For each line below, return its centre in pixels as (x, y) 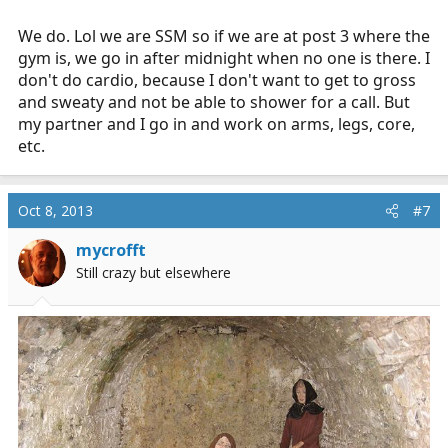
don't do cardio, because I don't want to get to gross (217, 80)
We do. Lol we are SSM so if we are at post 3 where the (224, 36)
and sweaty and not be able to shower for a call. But (214, 102)
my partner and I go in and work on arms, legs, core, (216, 124)
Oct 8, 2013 (55, 210)
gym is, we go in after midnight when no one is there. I (224, 58)
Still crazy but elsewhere (153, 272)
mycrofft (111, 250)
